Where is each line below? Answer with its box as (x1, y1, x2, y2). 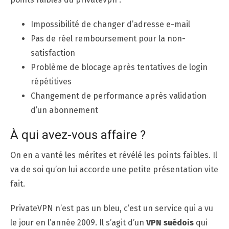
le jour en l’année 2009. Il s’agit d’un (10, 217, 146, 227)
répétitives (31, 76, 72, 86)
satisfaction (31, 48, 75, 58)
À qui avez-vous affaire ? (10, 126, 146, 144)
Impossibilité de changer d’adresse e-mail (31, 19, 190, 29)
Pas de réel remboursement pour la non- (31, 33, 186, 43)
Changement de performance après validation (31, 90, 207, 101)
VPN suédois (146, 217, 194, 227)
